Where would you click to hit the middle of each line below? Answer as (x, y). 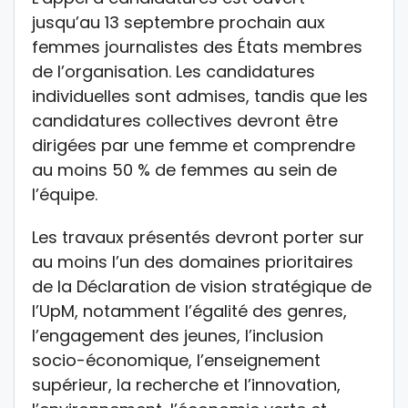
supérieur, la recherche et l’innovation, (186, 384)
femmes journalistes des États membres (197, 46)
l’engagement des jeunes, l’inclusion (178, 335)
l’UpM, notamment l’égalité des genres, (189, 311)
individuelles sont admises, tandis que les (200, 96)
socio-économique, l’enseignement (176, 360)
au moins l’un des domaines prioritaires (193, 261)
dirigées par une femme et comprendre (194, 145)
